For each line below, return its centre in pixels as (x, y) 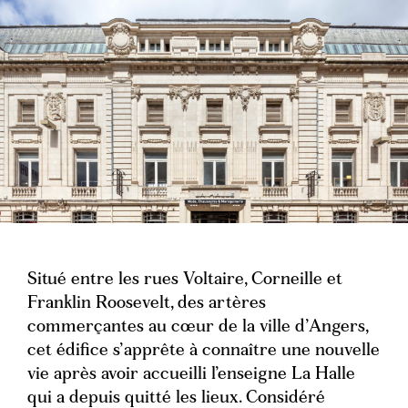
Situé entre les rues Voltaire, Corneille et (185, 280)
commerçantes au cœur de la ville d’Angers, (198, 328)
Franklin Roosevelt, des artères (147, 304)
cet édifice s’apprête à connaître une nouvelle (204, 352)
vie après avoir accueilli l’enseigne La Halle (191, 375)
